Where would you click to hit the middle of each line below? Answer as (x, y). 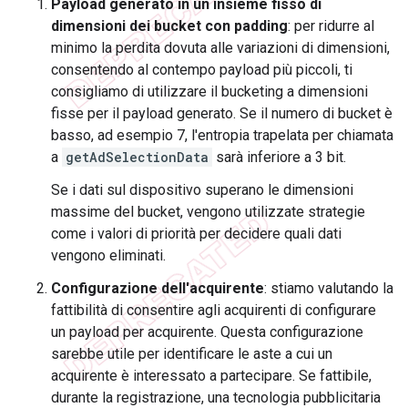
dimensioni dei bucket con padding (169, 26)
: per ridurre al (331, 26)
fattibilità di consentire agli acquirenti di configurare (214, 311)
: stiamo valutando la (329, 289)
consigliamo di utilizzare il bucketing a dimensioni (209, 92)
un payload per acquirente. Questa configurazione (207, 332)
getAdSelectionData (137, 158)
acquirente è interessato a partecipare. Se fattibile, (211, 376)
